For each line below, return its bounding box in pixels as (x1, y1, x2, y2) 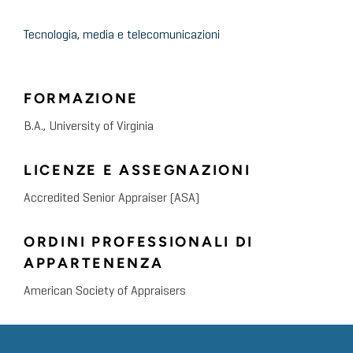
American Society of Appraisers (24, 285, 186, 299)
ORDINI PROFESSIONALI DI (24, 233, 255, 251)
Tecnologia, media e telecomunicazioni (24, 29, 220, 43)
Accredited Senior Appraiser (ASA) (24, 192, 199, 206)
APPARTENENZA (24, 255, 164, 273)
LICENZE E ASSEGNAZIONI (24, 162, 251, 180)
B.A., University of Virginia (24, 121, 154, 134)
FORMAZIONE (24, 90, 139, 108)
